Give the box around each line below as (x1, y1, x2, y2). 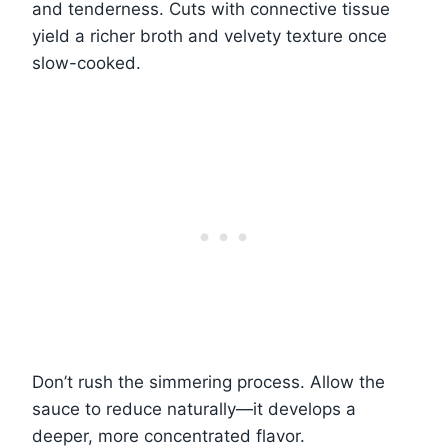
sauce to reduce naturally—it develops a (32, 399, 356, 420)
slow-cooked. (32, 53, 141, 74)
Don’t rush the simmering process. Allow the (32, 372, 385, 393)
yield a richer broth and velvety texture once (32, 26, 387, 47)
